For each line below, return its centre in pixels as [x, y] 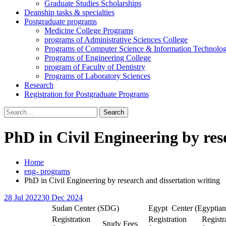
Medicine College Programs [89, 31]
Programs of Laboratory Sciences [97, 76]
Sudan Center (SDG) [86, 208]
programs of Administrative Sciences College [116, 40]
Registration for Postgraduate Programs [87, 94]
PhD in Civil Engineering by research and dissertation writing [122, 180]
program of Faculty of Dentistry [95, 67]
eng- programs [47, 171]
